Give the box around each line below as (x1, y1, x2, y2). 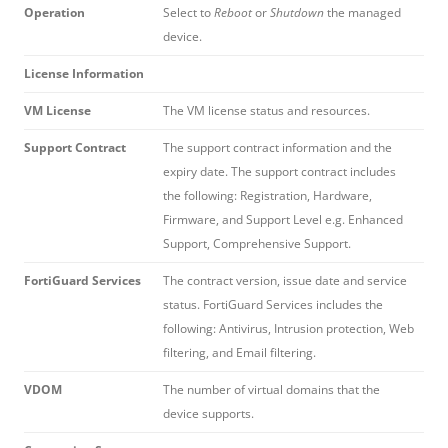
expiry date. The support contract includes (163, 162, 396, 180)
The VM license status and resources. (163, 101, 370, 119)
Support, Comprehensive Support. (163, 234, 351, 252)
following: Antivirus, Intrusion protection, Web (163, 319, 414, 337)
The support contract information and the (163, 138, 392, 156)
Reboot (214, 3, 255, 21)
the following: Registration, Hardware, (163, 186, 372, 204)
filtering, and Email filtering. (163, 343, 316, 361)
